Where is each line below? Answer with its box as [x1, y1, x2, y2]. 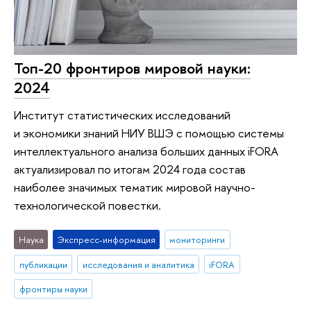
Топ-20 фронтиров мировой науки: [14, 57, 251, 78]
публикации [19, 258, 67, 271]
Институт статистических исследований [14, 107, 230, 124]
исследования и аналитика [82, 258, 194, 271]
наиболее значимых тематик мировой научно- [14, 179, 255, 196]
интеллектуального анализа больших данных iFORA [14, 143, 278, 160]
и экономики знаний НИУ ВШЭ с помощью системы [14, 125, 284, 142]
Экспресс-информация [57, 233, 155, 246]
